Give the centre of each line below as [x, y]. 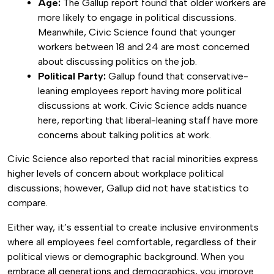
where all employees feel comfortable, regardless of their [132, 242]
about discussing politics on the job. [117, 61]
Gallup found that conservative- [177, 76]
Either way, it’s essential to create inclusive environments [133, 227]
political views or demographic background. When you [126, 257]
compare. [29, 203]
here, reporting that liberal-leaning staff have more [148, 120]
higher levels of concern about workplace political [116, 173]
